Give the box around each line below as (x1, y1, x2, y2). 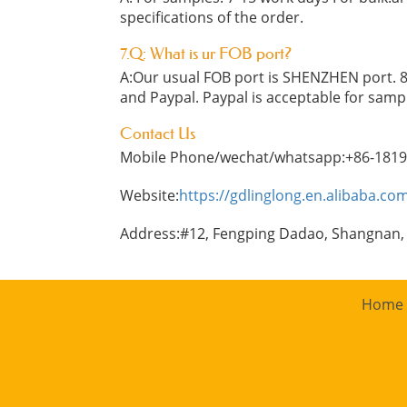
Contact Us (120, 124, 195, 144)
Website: (120, 185, 179, 205)
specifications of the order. (120, 7, 303, 27)
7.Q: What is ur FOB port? (120, 44, 292, 64)
